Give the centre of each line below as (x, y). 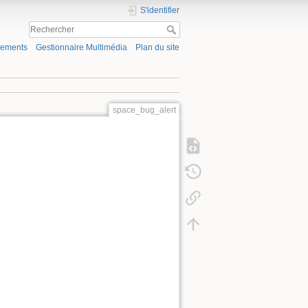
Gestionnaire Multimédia (81, 48)
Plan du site (157, 48)
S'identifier (160, 10)
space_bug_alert (144, 110)
